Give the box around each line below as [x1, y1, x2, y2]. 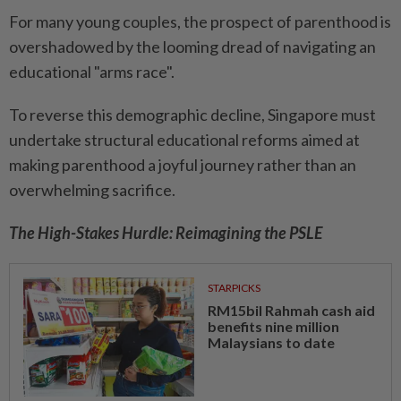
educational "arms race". [9, 62, 175, 82]
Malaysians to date [207, 334, 335, 352]
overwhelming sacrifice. [9, 180, 175, 200]
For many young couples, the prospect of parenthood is [9, 12, 391, 32]
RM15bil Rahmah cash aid [207, 302, 375, 320]
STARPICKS [207, 281, 260, 295]
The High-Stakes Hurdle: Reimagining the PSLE [9, 223, 322, 243]
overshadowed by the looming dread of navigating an [9, 37, 376, 57]
